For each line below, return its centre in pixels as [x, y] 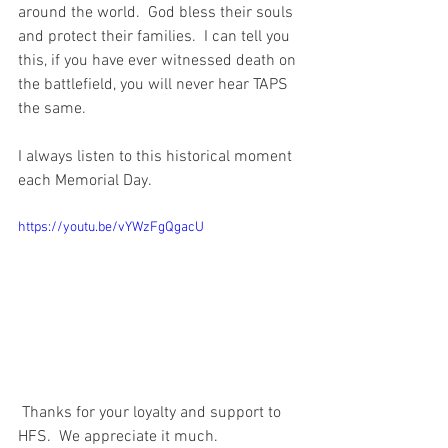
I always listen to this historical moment [157, 157]
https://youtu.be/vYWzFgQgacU [111, 227]
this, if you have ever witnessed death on [159, 61]
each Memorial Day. [88, 181]
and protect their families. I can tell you [156, 37]
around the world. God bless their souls [157, 13]
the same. [56, 109]
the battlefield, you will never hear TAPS [155, 85]
